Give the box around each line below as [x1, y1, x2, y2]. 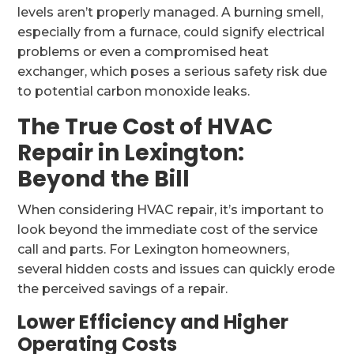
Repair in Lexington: [17, 137, 245, 168]
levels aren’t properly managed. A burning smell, [17, 5, 324, 20]
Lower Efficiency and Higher [17, 309, 289, 335]
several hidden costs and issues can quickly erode [17, 262, 336, 277]
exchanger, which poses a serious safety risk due [17, 64, 328, 79]
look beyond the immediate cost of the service [17, 222, 318, 237]
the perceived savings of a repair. [17, 281, 228, 296]
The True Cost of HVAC [17, 111, 273, 142]
